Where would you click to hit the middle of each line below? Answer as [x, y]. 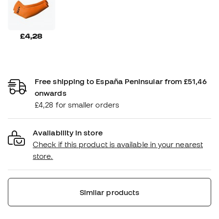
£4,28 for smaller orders [77, 104]
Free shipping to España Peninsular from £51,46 [121, 81]
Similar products [109, 192]
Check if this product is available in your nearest [118, 144]
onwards [51, 93]
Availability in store [68, 132]
